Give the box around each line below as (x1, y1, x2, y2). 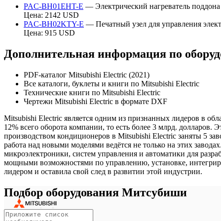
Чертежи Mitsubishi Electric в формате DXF (24, 97, 167, 106)
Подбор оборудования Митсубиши (4, 185, 187, 199)
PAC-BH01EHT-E (24, 2, 83, 11)
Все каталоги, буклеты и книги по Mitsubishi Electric (24, 79, 199, 88)
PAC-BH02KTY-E (24, 20, 84, 29)
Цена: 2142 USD (24, 11, 79, 20)
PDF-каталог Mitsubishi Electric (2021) (24, 71, 149, 79)
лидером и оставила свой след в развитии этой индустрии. (4, 167, 202, 176)
